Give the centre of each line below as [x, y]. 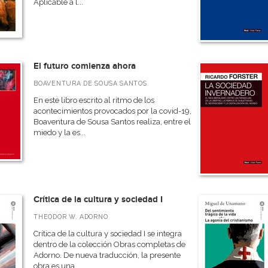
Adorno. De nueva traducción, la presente [107, 255]
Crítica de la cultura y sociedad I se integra [108, 234]
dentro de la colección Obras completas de [110, 244]
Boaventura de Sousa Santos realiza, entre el [112, 122]
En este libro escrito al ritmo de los [94, 100]
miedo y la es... [60, 133]
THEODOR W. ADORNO [71, 217]
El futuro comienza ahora [85, 66]
